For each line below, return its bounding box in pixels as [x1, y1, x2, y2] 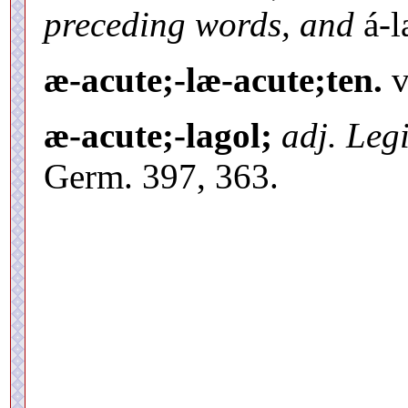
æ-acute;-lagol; [44, 115, 272, 155]
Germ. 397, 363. [44, 156, 279, 196]
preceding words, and [44, 4, 354, 44]
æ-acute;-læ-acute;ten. [44, 59, 382, 99]
